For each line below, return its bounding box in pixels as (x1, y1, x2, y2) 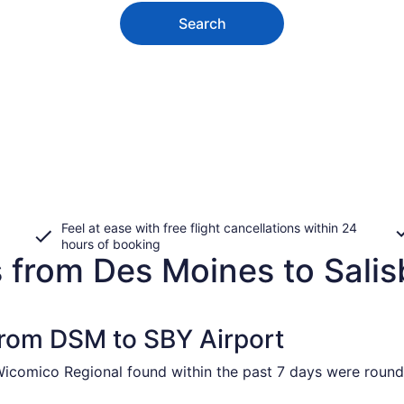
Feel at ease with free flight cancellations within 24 (61, 219, 357, 235)
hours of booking (61, 235, 161, 252)
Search (178, 14, 226, 32)
